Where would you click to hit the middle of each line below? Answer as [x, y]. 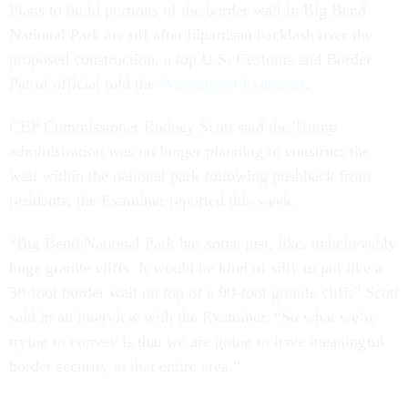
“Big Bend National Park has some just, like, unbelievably [203, 244]
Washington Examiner [232, 84]
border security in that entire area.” [125, 367]
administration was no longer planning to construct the [189, 152]
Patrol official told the [84, 84]
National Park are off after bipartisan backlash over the [191, 35]
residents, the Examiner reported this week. [153, 201]
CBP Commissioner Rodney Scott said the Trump [173, 127]
